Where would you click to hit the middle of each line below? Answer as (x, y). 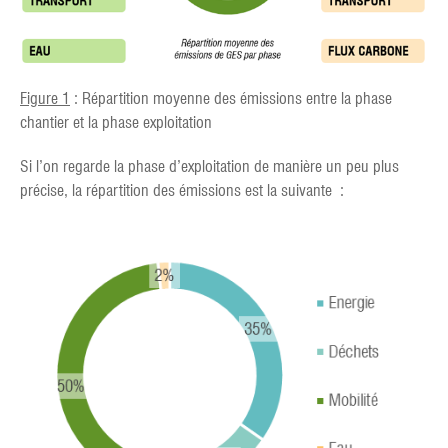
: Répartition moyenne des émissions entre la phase (231, 98)
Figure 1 (45, 98)
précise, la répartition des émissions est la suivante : (182, 190)
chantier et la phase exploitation (116, 122)
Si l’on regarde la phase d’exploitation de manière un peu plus (209, 166)
